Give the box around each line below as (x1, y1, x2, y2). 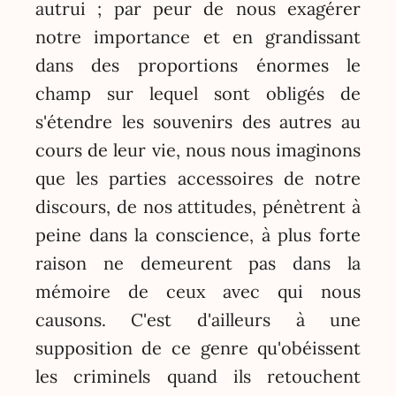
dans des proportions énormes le (34, 54, 362, 77)
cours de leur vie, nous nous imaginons (34, 139, 362, 162)
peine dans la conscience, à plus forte (34, 224, 362, 247)
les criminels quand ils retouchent (34, 365, 362, 388)
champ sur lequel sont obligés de (34, 82, 362, 105)
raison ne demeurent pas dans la (34, 252, 362, 275)
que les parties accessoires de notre (34, 167, 362, 190)
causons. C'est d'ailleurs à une (34, 308, 362, 331)
